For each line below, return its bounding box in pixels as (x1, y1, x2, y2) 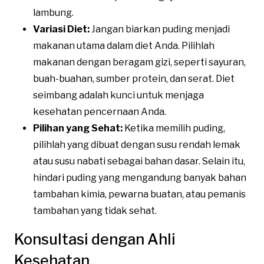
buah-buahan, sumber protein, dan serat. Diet (33, 72, 235, 84)
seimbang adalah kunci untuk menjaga (33, 89, 204, 101)
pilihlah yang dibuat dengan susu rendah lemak (33, 138, 240, 150)
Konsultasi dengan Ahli (14, 230, 176, 248)
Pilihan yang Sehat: (33, 122, 123, 134)
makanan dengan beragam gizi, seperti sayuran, (33, 56, 246, 68)
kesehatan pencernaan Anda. (33, 105, 166, 117)
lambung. (33, 6, 74, 18)
